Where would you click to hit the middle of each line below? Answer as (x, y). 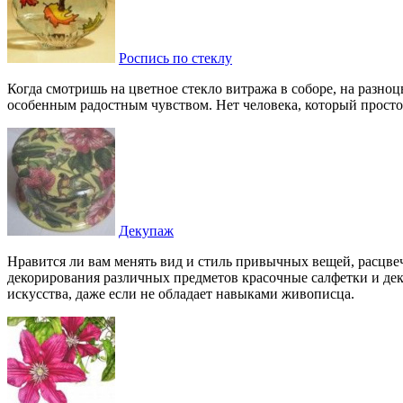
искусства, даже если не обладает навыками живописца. (181, 294)
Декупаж (146, 231)
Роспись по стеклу (175, 58)
